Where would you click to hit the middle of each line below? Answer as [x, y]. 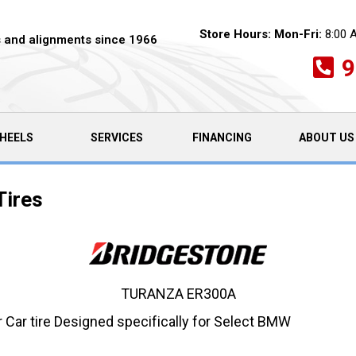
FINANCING [222, 137]
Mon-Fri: [298, 34]
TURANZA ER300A [178, 294]
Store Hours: [235, 34]
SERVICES [116, 137]
